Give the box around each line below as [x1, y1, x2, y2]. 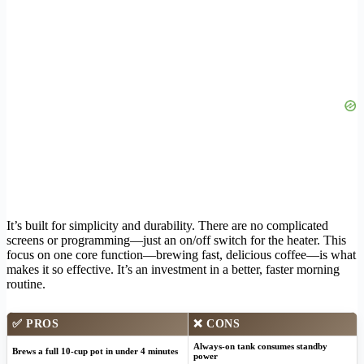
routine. [6, 276, 45, 291]
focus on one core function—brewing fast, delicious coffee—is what [6, 247, 356, 262]
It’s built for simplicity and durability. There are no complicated [6, 218, 328, 232]
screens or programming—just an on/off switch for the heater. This [6, 232, 346, 247]
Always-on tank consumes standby [193, 340, 327, 351]
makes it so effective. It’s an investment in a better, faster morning [6, 262, 340, 276]
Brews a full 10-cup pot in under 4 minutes [12, 345, 178, 356]
